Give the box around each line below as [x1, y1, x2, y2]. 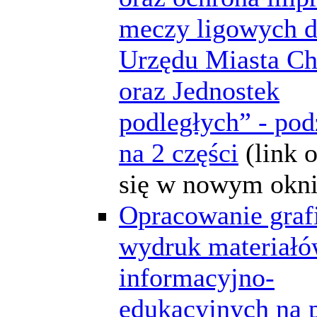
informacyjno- [119, 262, 275, 292]
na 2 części [119, 137, 238, 168]
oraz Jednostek [119, 75, 279, 105]
